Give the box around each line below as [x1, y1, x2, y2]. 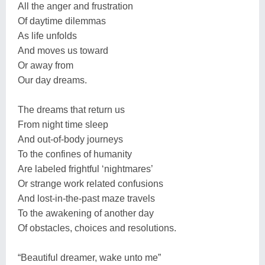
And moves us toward [18, 45, 108, 56]
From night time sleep [18, 119, 108, 130]
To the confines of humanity [18, 148, 132, 159]
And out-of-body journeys [18, 134, 123, 144]
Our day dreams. [18, 75, 87, 85]
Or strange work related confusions [18, 178, 163, 189]
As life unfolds [18, 30, 77, 41]
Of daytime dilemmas [18, 15, 106, 26]
